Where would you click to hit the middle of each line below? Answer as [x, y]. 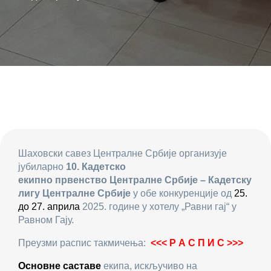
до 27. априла [50, 207]
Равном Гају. [46, 220]
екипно [37, 180]
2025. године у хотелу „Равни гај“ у [159, 207]
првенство [82, 180]
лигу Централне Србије [74, 194]
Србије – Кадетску [208, 180]
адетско [107, 167]
